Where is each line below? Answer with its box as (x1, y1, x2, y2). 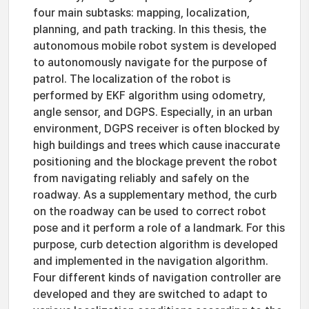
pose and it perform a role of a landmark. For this (33, 221, 285, 235)
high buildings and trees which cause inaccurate (33, 139, 280, 152)
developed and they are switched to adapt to (33, 288, 268, 301)
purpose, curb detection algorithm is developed (33, 238, 278, 251)
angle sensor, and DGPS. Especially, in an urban (33, 106, 272, 119)
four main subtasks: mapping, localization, (33, 6, 250, 19)
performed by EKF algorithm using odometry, (33, 89, 266, 102)
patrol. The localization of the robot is (33, 72, 230, 86)
